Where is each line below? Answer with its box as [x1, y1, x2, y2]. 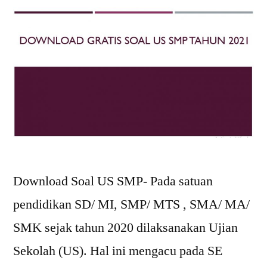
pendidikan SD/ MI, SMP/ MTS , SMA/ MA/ [13, 196, 250, 213]
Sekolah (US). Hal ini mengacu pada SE [13, 243, 222, 260]
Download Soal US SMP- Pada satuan [13, 173, 213, 190]
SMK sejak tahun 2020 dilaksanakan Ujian [13, 219, 238, 237]
